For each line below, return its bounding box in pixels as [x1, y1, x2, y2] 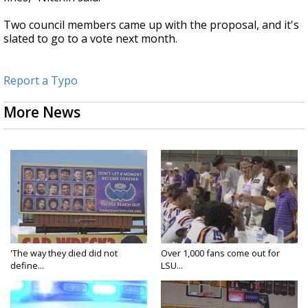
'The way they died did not [10, 246, 118, 259]
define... [10, 258, 44, 272]
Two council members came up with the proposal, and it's [3, 16, 299, 32]
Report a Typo [3, 72, 78, 88]
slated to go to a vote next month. [3, 30, 177, 46]
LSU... [161, 258, 183, 272]
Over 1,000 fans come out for [161, 246, 280, 259]
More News [3, 102, 80, 122]
